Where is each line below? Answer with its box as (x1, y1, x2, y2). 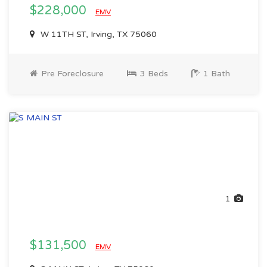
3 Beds (138, 69, 168, 79)
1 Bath (201, 69, 230, 79)
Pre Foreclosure (39, 69, 104, 79)
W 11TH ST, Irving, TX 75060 (38, 29, 157, 39)
